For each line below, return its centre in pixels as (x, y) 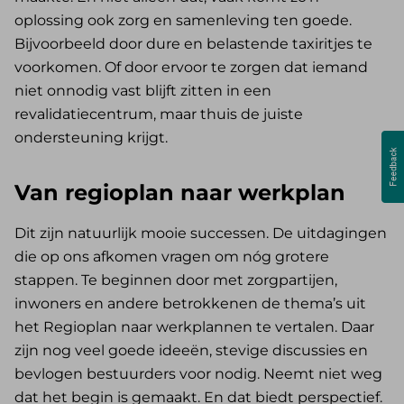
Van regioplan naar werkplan (180, 193)
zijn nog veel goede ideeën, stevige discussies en (191, 351)
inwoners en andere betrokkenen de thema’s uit (190, 304)
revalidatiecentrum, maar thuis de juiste (159, 115)
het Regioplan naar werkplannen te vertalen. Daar (194, 327)
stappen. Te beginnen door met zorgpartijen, (176, 280)
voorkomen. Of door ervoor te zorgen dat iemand (191, 68)
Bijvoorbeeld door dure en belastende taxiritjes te (193, 44)
